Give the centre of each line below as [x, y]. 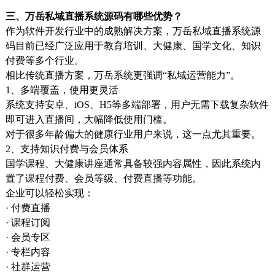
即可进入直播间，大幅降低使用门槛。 [89, 119]
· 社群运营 [28, 266]
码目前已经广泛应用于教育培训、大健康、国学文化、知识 [133, 45]
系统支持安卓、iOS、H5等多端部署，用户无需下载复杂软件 [137, 104]
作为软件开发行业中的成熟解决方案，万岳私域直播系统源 [133, 31]
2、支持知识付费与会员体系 [67, 149]
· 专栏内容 [28, 252]
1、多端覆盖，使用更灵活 [62, 90]
